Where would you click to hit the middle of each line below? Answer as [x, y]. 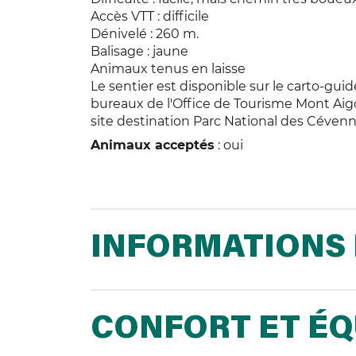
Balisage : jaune [139, 52]
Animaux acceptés [153, 145]
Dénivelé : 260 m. [145, 34]
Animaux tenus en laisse [168, 69]
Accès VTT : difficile [150, 17]
